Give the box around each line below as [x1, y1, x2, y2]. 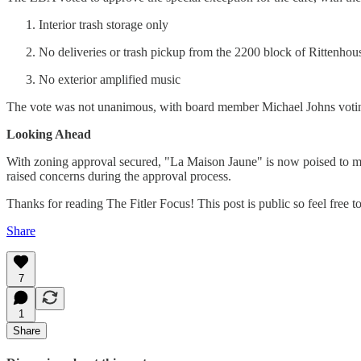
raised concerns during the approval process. [6, 168, 231, 183]
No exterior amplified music [39, 72, 180, 86]
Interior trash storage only [39, 17, 168, 31]
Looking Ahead [6, 127, 91, 141]
